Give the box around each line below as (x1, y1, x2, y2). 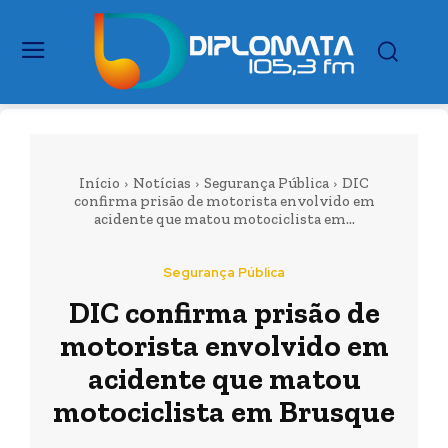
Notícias (133, 174, 191, 192)
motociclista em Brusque (53, 394, 395, 430)
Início (79, 174, 120, 192)
